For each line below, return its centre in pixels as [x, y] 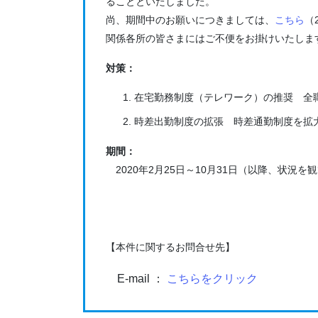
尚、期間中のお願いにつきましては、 [190, 20]
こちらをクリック [212, 278]
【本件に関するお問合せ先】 [170, 247]
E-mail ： [136, 278]
